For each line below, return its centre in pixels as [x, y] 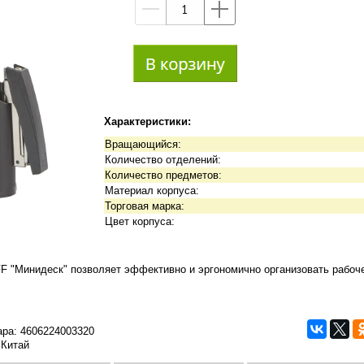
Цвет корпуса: [140, 221]
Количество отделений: [163, 159]
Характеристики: [148, 121]
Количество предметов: [164, 175]
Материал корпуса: [152, 190]
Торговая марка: [145, 206]
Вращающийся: [143, 144]
